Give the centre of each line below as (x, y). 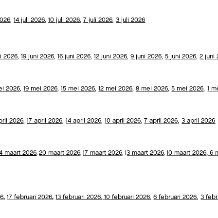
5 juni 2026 (181, 56)
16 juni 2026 (74, 56)
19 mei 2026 (41, 89)
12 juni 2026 (111, 56)
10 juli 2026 (64, 20)
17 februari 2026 (30, 197)
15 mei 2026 (78, 89)
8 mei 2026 (152, 89)
